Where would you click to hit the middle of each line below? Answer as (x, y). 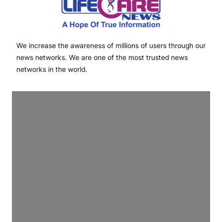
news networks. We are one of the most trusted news (102, 58)
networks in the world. (52, 70)
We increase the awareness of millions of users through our (111, 46)
